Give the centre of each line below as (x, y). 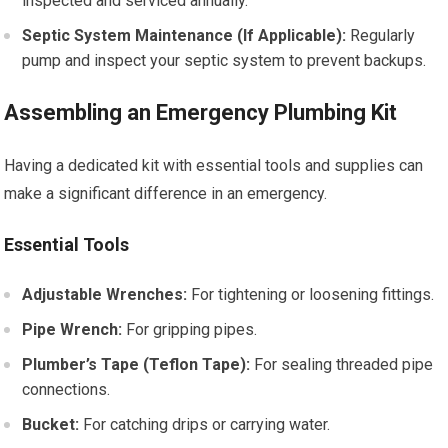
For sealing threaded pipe (342, 364)
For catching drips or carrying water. (205, 424)
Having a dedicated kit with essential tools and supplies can (214, 165)
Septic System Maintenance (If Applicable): (184, 35)
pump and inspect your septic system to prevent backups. (224, 60)
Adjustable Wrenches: (105, 294)
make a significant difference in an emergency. (166, 193)
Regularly (381, 35)
